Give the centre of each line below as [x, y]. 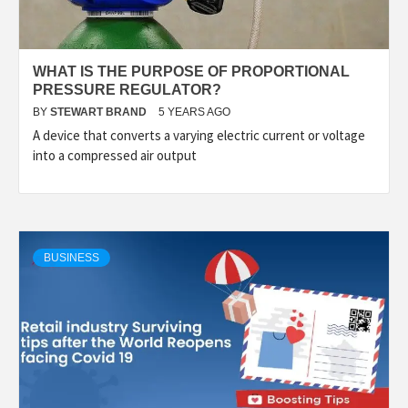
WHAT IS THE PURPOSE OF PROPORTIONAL [191, 71]
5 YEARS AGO [194, 112]
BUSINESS [71, 258]
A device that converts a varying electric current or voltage [199, 135]
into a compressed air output [115, 155]
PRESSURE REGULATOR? [127, 90]
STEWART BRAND [100, 112]
